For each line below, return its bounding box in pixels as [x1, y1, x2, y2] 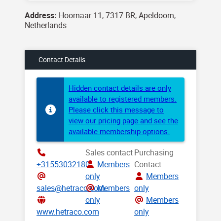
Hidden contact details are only [69, 83, 171, 93]
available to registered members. [69, 94, 177, 104]
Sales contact [85, 147, 133, 158]
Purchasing [134, 147, 174, 158]
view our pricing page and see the [69, 115, 178, 125]
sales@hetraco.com [37, 183, 105, 193]
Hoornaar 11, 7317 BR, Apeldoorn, [57, 10, 176, 21]
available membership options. [69, 126, 170, 136]
